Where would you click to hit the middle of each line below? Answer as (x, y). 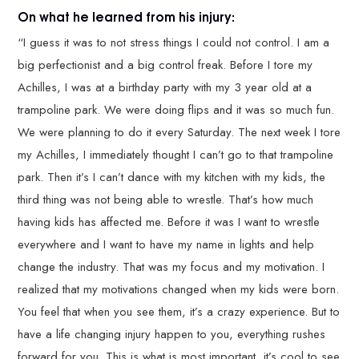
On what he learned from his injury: (127, 16)
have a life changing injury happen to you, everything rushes (172, 334)
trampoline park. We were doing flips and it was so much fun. (176, 109)
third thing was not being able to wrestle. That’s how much (166, 199)
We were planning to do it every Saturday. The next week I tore (179, 132)
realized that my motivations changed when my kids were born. (179, 289)
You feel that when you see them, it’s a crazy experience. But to (179, 311)
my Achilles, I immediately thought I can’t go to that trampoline (176, 154)
